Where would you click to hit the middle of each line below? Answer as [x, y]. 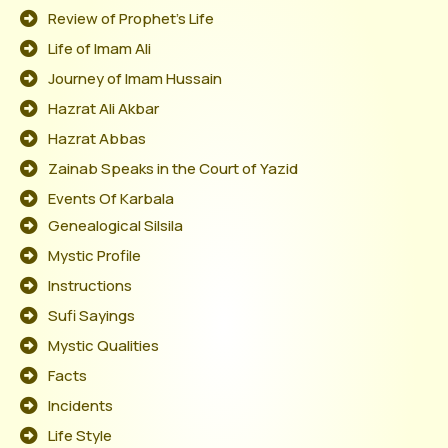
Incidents [80, 405]
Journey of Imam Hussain [134, 78]
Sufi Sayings [91, 315]
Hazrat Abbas [96, 138]
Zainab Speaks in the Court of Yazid [172, 168]
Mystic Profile [94, 255]
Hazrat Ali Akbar [103, 108]
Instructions [89, 285]
